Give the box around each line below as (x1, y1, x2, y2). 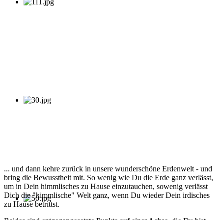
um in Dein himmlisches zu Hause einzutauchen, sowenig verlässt (4, 182, 208, 191)
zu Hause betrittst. (4, 200, 59, 209)
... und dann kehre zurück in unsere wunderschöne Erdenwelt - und (4, 165, 212, 173)
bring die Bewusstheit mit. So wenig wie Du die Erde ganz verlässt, (4, 173, 213, 182)
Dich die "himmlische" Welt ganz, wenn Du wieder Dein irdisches (4, 191, 210, 200)
